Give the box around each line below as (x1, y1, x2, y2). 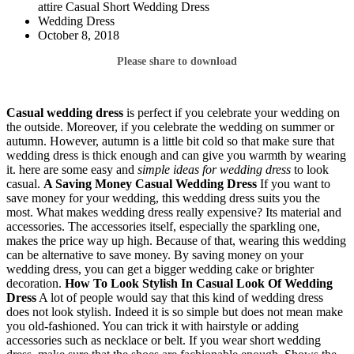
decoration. (6, 276, 65, 290)
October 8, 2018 (38, 28, 119, 42)
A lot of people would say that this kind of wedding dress (36, 290, 323, 304)
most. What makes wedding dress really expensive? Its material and (6, 205, 341, 219)
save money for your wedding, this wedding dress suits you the (6, 190, 320, 205)
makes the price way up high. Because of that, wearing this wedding (6, 233, 346, 247)
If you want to (257, 176, 330, 190)
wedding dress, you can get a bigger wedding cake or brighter (6, 262, 314, 276)
